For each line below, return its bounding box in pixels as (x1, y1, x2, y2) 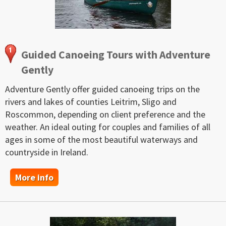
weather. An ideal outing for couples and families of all (5, 121, 210, 133)
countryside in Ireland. (5, 146, 88, 158)
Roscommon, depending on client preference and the (5, 108, 205, 121)
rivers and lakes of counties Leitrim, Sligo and (5, 96, 177, 108)
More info (15, 172, 53, 184)
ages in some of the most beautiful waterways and (5, 134, 198, 146)
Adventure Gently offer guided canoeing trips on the (5, 83, 200, 95)
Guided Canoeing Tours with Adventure (21, 47, 210, 62)
